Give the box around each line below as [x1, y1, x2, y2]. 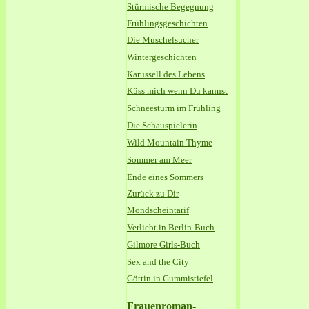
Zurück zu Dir [127, 188, 179, 199]
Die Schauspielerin [127, 120, 197, 130]
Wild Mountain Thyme [127, 137, 212, 148]
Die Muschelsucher [127, 34, 199, 45]
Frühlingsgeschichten [127, 18, 208, 28]
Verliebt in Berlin [127, 222, 192, 232]
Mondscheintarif [127, 205, 189, 215]
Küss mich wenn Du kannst [127, 86, 228, 96]
